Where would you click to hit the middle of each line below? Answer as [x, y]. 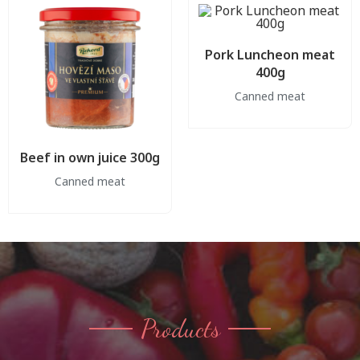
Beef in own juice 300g [90, 157]
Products [180, 328]
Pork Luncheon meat [270, 54]
